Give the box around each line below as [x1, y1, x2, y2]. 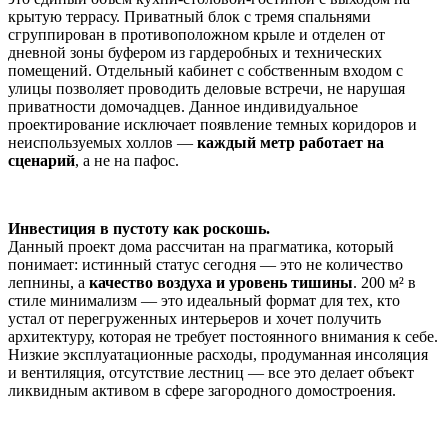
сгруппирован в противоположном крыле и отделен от [8, 26, 385, 44]
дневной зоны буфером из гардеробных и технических [8, 44, 382, 62]
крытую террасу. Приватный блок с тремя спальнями [8, 8, 371, 26]
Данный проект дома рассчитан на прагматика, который [8, 238, 394, 256]
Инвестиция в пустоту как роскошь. [8, 220, 270, 238]
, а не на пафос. [75, 152, 179, 170]
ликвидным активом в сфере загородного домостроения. [8, 382, 396, 400]
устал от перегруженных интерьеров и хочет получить [8, 310, 381, 328]
